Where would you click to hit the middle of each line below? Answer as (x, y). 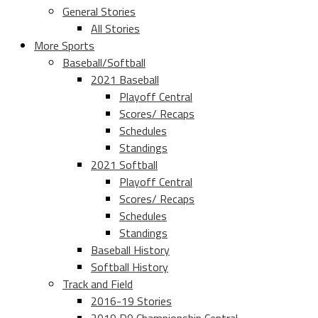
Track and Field (98, 284)
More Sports (64, 46)
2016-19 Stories (131, 301)
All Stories (115, 29)
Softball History (130, 267)
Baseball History (130, 250)
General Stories (99, 12)
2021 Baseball (125, 80)
